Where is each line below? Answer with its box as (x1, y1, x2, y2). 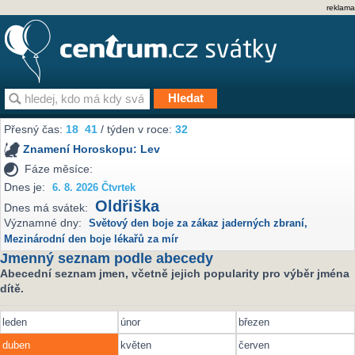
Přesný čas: (4, 123, 67, 136)
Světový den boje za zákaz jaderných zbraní (89, 218, 305, 230)
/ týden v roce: (97, 123, 176, 136)
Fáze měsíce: (25, 162, 94, 175)
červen (239, 338, 270, 351)
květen (120, 338, 152, 351)
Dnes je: (4, 180, 46, 193)
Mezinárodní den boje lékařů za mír (4, 234, 179, 246)
